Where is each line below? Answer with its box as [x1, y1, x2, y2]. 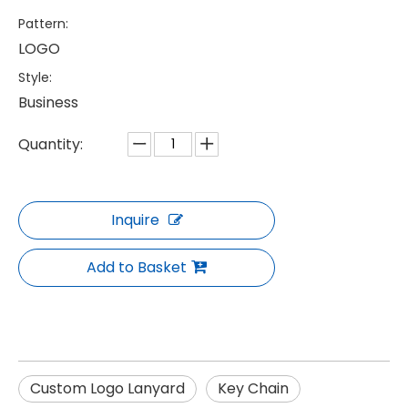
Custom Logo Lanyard [30, 378, 185, 399]
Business [18, 92, 78, 113]
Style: [18, 68, 52, 87]
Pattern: [18, 15, 68, 33]
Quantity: [18, 134, 83, 155]
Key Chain [218, 378, 289, 399]
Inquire [110, 209, 159, 230]
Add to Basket [87, 257, 187, 278]
